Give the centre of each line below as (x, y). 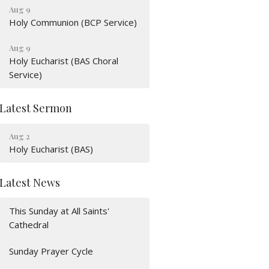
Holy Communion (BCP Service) (73, 23)
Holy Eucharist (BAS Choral (64, 61)
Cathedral (29, 225)
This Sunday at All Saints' (59, 211)
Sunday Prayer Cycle (51, 251)
